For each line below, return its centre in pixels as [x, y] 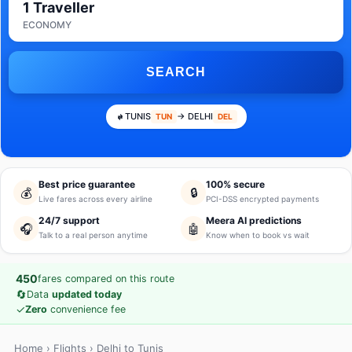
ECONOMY [47, 25]
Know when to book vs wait [258, 235]
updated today [87, 294]
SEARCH [176, 72]
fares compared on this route [106, 279]
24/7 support [69, 220]
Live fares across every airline [95, 199]
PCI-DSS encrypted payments [262, 199]
